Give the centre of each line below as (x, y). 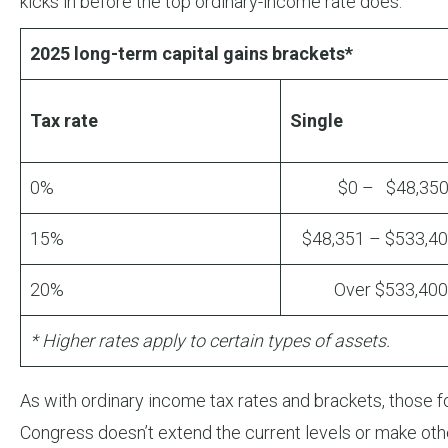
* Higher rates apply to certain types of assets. (210, 341)
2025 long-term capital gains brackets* (191, 54)
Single (316, 121)
